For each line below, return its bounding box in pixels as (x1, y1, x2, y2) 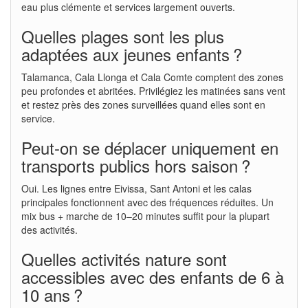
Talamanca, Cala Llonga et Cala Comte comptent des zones (21, 69, 283, 84)
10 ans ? (21, 282, 82, 307)
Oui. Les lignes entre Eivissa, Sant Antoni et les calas (21, 181, 252, 195)
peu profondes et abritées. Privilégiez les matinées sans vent (21, 83, 285, 98)
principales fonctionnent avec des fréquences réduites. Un (21, 195, 274, 209)
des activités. (21, 222, 78, 236)
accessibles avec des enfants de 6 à (21, 264, 284, 289)
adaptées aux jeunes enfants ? (21, 41, 242, 66)
